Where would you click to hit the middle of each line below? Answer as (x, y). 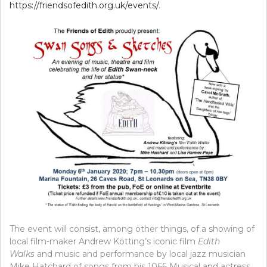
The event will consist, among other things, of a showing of (132, 229)
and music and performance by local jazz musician (140, 254)
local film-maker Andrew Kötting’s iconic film (104, 242)
